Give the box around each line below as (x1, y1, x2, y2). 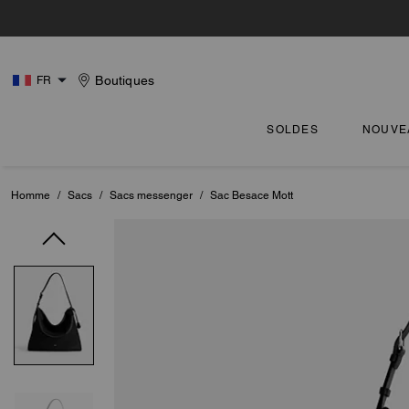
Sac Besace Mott (210, 189, 293, 202)
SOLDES (267, 123, 319, 136)
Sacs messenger (110, 189, 193, 202)
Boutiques (95, 73, 155, 88)
